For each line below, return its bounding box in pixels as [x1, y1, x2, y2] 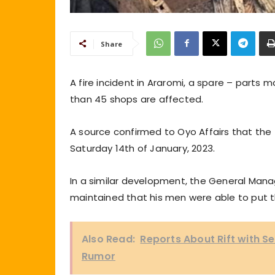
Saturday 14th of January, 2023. [70, 141, 215, 155]
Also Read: [82, 231, 135, 246]
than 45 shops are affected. [70, 92, 204, 106]
